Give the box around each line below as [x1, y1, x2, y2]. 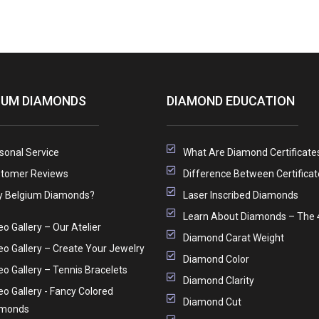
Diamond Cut [182, 296, 241, 308]
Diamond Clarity [182, 274, 254, 286]
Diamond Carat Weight [182, 231, 284, 244]
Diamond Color [182, 253, 249, 265]
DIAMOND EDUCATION [167, 93, 295, 108]
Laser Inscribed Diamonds [182, 189, 298, 201]
